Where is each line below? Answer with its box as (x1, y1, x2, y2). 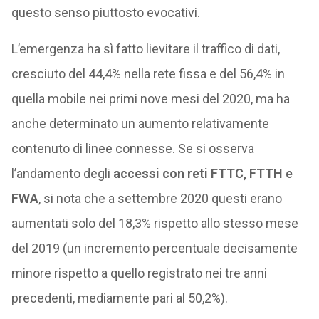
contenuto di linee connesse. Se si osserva (11, 141, 254, 156)
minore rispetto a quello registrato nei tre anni (11, 266, 267, 281)
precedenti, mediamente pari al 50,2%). (11, 291, 228, 305)
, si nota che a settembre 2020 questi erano (38, 191, 282, 206)
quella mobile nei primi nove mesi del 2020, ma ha (11, 91, 290, 106)
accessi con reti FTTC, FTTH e (113, 166, 293, 181)
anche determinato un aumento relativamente (11, 116, 269, 131)
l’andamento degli (11, 166, 113, 181)
